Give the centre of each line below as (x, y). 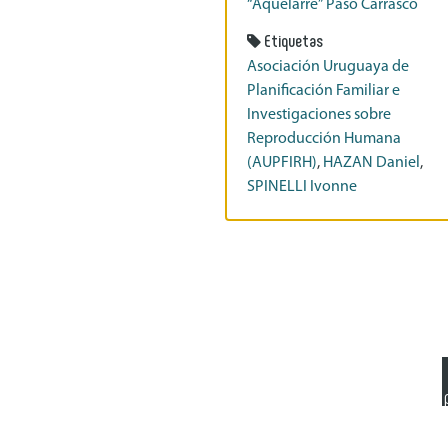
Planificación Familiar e (324, 91)
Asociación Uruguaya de (328, 67)
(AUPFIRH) (282, 163)
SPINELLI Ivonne (302, 187)
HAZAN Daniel (372, 163)
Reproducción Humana (324, 139)
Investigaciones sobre (319, 115)
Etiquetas (294, 40)
